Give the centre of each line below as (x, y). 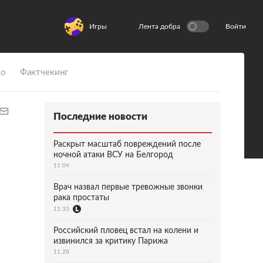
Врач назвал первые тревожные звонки (128, 187)
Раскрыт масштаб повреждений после (127, 144)
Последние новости (100, 117)
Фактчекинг (44, 73)
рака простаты (81, 198)
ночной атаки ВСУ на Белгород (113, 155)
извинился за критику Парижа (111, 241)
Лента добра (159, 26)
